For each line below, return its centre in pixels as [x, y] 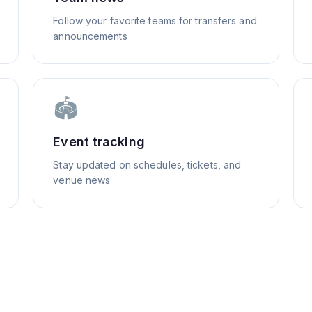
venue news [82, 180]
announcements [90, 36]
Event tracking [99, 142]
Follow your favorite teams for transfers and [155, 21]
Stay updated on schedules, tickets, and [147, 165]
